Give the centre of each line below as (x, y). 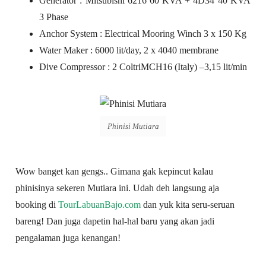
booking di (37, 204)
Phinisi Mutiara (133, 126)
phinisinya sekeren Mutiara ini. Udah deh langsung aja (118, 188)
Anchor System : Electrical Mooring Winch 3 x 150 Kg (143, 34)
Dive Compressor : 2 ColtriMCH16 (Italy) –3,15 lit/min (143, 67)
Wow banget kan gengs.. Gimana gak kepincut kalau (115, 171)
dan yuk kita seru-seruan (188, 204)
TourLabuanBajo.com (100, 204)
